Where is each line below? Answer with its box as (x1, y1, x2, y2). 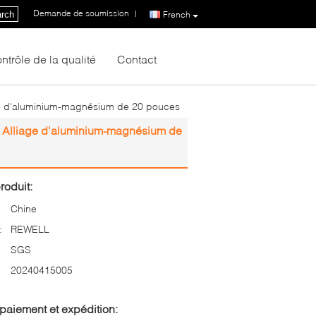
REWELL (11, 223, 49, 235)
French (163, 8, 190, 20)
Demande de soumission (33, 8, 129, 19)
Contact (117, 52, 157, 66)
